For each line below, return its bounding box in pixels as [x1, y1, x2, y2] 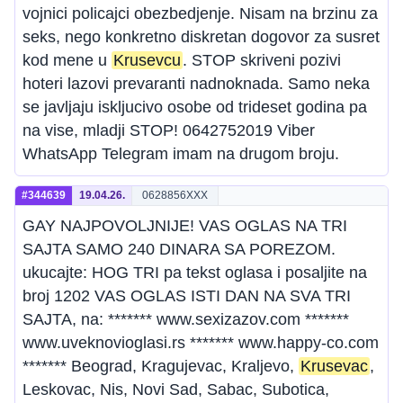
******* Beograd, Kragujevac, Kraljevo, [22, 357, 299, 375]
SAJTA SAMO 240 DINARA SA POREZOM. [22, 240, 336, 258]
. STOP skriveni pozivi [183, 51, 341, 69]
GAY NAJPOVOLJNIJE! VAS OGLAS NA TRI [22, 217, 347, 235]
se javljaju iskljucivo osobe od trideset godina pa [22, 98, 367, 116]
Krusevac [300, 357, 368, 375]
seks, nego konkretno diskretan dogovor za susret [22, 28, 380, 46]
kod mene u [22, 51, 112, 69]
